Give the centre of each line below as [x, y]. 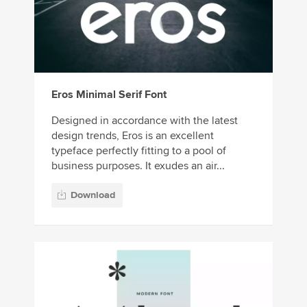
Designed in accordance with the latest [145, 120]
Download [93, 195]
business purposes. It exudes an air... [138, 165]
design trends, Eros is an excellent [133, 135]
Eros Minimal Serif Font [109, 94]
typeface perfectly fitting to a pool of [139, 150]
